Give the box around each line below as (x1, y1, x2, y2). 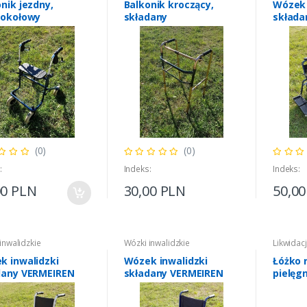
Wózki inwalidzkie (123, 237, 191, 249)
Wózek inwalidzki (123, 254, 208, 268)
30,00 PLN (123, 182, 186, 201)
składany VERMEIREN (123, 267, 223, 280)
